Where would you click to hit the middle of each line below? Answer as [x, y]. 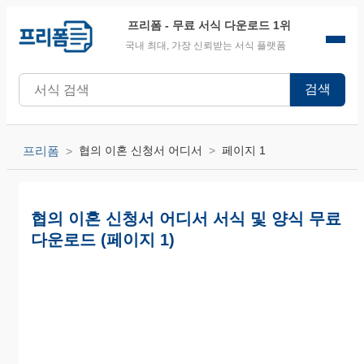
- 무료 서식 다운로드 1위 [227, 25]
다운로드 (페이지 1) [103, 239]
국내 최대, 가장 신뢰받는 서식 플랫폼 [205, 45]
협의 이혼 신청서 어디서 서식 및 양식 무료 [186, 218]
